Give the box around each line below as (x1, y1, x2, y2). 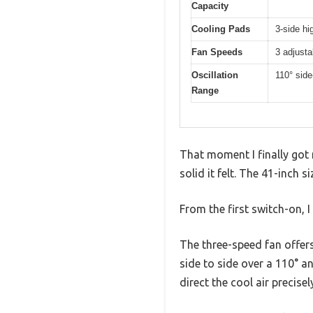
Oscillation (191, 70, 238, 81)
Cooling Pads (191, 24, 250, 35)
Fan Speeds (191, 47, 242, 58)
